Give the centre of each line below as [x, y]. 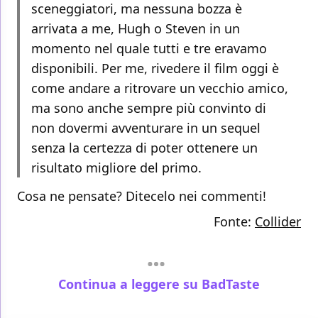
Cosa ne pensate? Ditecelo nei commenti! [142, 196]
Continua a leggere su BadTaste [159, 284]
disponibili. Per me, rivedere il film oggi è [155, 68]
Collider [278, 222]
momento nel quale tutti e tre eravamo [149, 49]
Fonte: [234, 222]
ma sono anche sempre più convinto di [149, 108]
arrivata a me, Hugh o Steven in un [136, 29]
